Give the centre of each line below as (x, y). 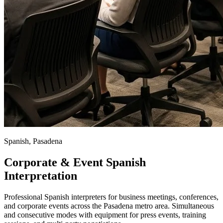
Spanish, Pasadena (33, 141)
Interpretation (41, 175)
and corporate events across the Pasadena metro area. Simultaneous (109, 206)
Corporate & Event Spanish (75, 162)
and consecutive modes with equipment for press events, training (105, 215)
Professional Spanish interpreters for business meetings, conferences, (111, 197)
